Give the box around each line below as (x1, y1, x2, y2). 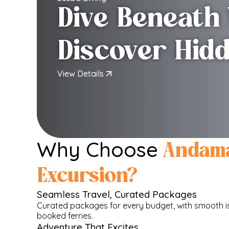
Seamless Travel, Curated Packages (37, 188, 197, 200)
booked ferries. (37, 211, 93, 221)
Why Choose (37, 136, 164, 162)
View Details (57, 68, 104, 79)
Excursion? (37, 167, 138, 187)
